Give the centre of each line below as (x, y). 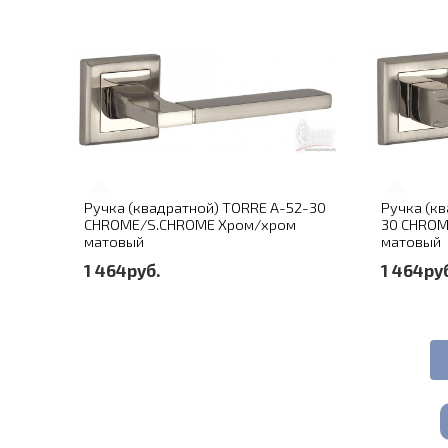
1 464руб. (122, 270)
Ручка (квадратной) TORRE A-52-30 (205, 207)
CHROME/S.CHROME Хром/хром (190, 224)
